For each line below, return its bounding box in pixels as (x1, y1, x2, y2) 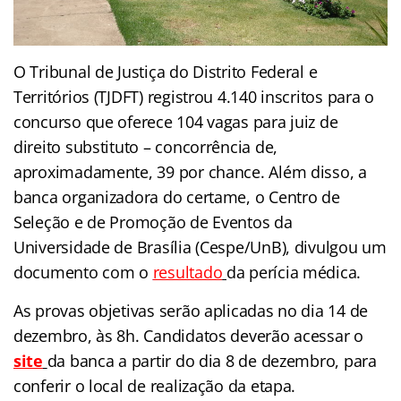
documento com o (13, 261, 149, 284)
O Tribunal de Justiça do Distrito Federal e (13, 61, 318, 83)
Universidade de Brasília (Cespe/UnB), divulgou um (13, 236, 387, 259)
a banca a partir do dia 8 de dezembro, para (56, 350, 377, 372)
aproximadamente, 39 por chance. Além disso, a (13, 161, 367, 183)
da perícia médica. (226, 261, 362, 284)
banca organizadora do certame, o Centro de (13, 186, 340, 209)
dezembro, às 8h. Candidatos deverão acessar (13, 325, 350, 347)
